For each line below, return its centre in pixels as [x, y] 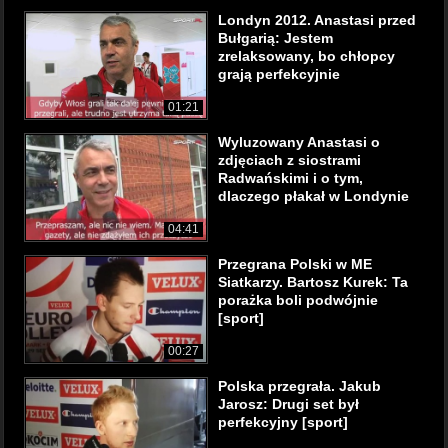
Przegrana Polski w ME [295, 264]
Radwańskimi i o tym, [290, 178]
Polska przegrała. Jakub [299, 386]
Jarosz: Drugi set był [288, 404]
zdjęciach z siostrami [289, 160]
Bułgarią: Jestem [275, 38]
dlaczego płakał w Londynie [313, 196]
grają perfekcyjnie [279, 74]
